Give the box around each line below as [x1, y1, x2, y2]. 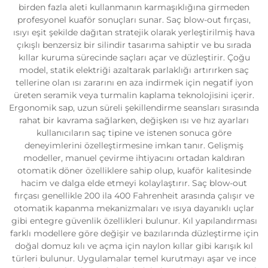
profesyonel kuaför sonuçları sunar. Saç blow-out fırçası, [17, 14, 251, 25]
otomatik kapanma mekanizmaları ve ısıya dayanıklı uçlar [14, 203, 254, 214]
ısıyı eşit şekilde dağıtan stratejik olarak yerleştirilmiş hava [13, 27, 255, 38]
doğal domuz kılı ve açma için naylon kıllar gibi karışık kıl [15, 240, 253, 251]
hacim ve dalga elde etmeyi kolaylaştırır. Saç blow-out [21, 178, 247, 188]
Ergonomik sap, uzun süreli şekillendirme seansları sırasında [9, 102, 259, 113]
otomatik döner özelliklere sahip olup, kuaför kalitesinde [17, 165, 251, 176]
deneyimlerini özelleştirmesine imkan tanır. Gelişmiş [25, 140, 243, 151]
